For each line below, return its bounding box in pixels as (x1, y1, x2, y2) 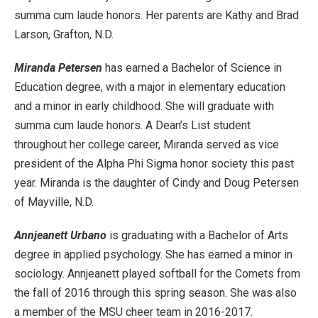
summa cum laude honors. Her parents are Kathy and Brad (14, 9, 299, 22)
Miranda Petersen (14, 61, 102, 75)
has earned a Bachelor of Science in (102, 61, 282, 75)
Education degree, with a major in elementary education (14, 80, 285, 94)
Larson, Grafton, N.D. (14, 28, 114, 41)
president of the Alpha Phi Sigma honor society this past (14, 157, 294, 170)
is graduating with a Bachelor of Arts (106, 229, 288, 242)
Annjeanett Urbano (14, 229, 106, 242)
